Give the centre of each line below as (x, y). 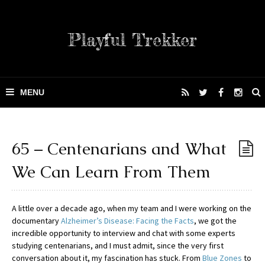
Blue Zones (222, 258)
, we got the (215, 221)
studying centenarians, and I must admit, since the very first (118, 245)
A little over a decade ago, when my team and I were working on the (132, 208)
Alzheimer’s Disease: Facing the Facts (127, 221)
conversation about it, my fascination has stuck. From (107, 258)
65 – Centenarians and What (119, 148)
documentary (36, 221)
